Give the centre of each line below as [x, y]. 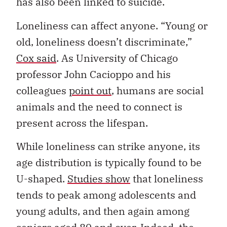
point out [90, 90]
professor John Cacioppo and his [93, 74]
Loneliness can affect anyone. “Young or [112, 25]
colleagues [43, 90]
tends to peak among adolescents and [106, 195]
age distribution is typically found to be [109, 163]
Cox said [36, 58]
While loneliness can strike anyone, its [108, 146]
